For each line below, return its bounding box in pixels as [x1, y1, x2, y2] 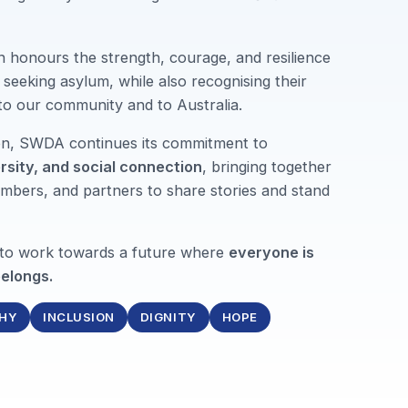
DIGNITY [139, 310, 197, 325]
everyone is [229, 243, 315, 262]
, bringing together [202, 157, 332, 176]
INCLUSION [43, 310, 115, 325]
